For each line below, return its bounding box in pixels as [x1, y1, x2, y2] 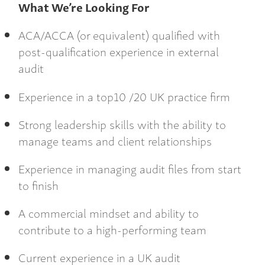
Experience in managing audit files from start [18, 159, 241, 177]
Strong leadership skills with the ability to [18, 114, 226, 133]
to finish [18, 176, 59, 194]
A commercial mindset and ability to [18, 203, 199, 222]
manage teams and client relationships [18, 131, 212, 150]
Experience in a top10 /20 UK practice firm [18, 86, 230, 105]
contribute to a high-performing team [18, 220, 206, 239]
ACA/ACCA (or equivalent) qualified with [18, 25, 220, 44]
